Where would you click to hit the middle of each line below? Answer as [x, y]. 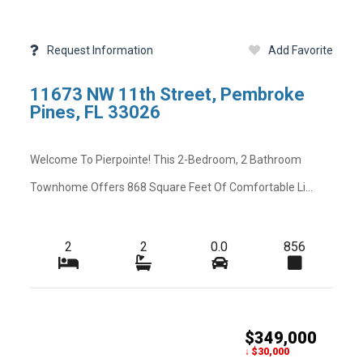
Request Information [100, 50]
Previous [326, 340]
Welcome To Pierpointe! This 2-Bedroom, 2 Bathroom [166, 159]
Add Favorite [300, 50]
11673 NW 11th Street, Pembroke [168, 95]
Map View [140, 340]
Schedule [47, 340]
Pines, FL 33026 [96, 113]
